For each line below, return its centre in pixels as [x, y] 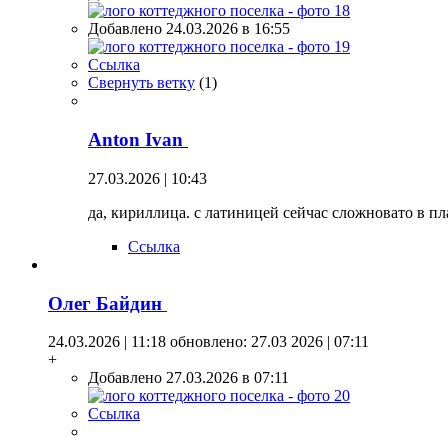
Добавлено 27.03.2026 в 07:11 [188, 378]
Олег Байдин [107, 303]
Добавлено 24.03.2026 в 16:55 [189, 29]
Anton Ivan [138, 140]
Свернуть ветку [141, 83]
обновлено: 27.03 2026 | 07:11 [267, 342]
